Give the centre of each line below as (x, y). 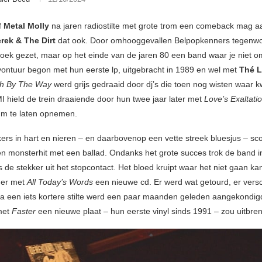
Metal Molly (26, 26)
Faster (23, 211)
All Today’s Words (60, 182)
